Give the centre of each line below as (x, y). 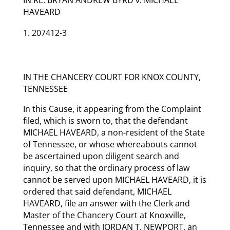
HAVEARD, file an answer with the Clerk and (106, 203)
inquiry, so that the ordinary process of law (106, 168)
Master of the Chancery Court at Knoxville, (104, 215)
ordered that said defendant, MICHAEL (97, 191)
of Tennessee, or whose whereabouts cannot (110, 144)
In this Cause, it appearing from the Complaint (112, 109)
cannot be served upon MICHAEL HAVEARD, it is (114, 179)
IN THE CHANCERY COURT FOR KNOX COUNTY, (112, 77)
